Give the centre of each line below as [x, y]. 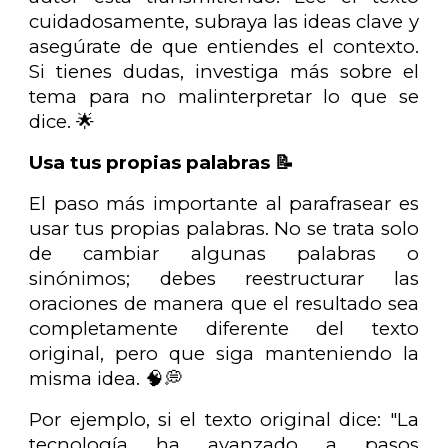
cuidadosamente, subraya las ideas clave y [224, 21]
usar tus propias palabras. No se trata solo [224, 228]
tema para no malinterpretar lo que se [224, 96]
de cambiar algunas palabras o [224, 253]
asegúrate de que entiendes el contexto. [224, 46]
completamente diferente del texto [224, 328]
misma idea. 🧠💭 [106, 378]
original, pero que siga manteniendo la [224, 353]
